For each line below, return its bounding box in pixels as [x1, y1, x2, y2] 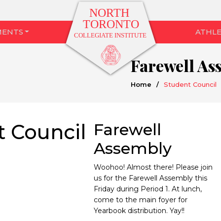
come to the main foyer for [94, 195, 187, 204]
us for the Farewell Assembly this [94, 174, 207, 183]
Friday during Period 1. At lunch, [94, 184, 202, 193]
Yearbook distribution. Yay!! [94, 206, 184, 215]
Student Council [164, 80, 217, 88]
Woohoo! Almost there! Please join [94, 163, 213, 172]
